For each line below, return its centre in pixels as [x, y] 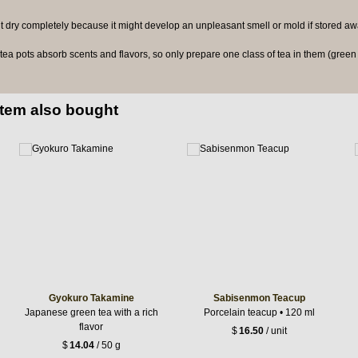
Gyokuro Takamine [91, 298]
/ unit [275, 331]
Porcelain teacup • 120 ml [259, 312]
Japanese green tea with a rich [91, 312]
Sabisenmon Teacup [259, 298]
